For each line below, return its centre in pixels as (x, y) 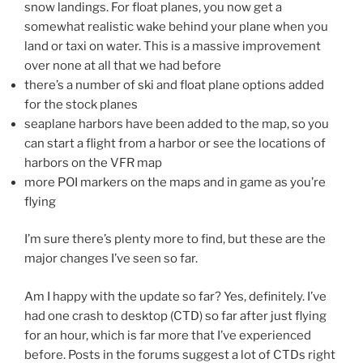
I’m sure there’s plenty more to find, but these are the (175, 239)
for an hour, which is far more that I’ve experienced (168, 335)
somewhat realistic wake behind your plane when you (176, 26)
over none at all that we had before (123, 65)
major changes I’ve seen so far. (111, 259)
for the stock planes (81, 104)
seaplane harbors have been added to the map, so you (177, 124)
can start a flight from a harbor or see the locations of (175, 143)
